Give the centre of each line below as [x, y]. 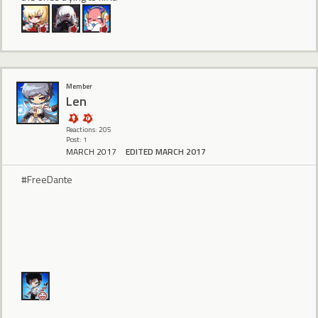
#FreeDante [47, 180]
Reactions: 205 [89, 130]
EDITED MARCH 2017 [166, 152]
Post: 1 [77, 140]
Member [79, 87]
